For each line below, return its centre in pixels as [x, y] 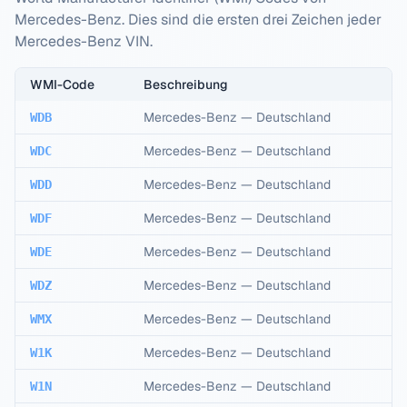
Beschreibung [186, 84]
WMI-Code [62, 84]
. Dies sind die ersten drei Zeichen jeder [252, 20]
